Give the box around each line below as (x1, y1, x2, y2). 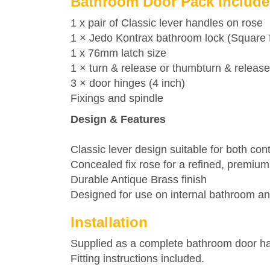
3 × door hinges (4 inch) (71, 77, 185, 89)
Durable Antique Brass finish (71, 174, 207, 186)
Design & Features (71, 113, 166, 125)
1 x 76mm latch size (71, 47, 166, 59)
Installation (71, 214, 148, 230)
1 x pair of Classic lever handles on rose (71, 17, 263, 29)
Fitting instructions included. (71, 253, 204, 265)
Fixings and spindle (71, 92, 163, 104)
